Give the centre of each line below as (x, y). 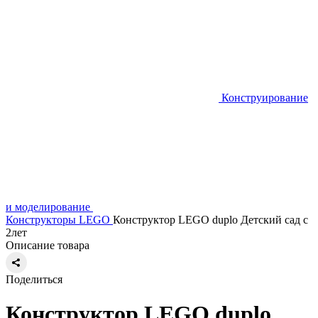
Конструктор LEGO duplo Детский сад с (210, 220)
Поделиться (34, 279)
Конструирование (265, 98)
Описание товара (48, 245)
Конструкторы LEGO (58, 220)
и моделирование (48, 207)
